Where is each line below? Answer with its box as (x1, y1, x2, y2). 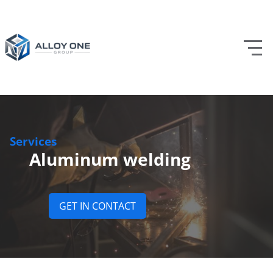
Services (10, 133, 57, 149)
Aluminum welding (29, 147, 191, 171)
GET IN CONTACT (59, 199, 136, 213)
